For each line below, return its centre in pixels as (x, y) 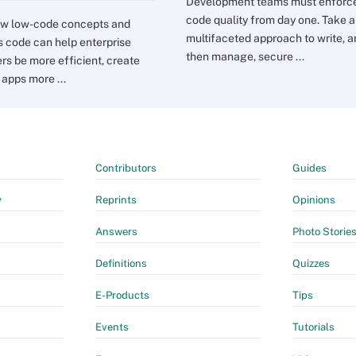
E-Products (122, 295)
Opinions (314, 200)
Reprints (116, 200)
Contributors (126, 168)
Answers (116, 232)
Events (112, 327)
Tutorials (313, 327)
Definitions (121, 263)
